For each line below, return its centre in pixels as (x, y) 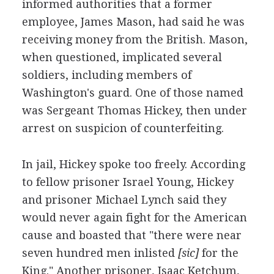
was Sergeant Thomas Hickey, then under (134, 110)
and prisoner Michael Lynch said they (124, 199)
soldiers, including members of (106, 75)
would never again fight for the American (134, 217)
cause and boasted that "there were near (131, 235)
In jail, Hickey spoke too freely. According (133, 164)
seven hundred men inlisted (100, 253)
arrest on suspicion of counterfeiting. (123, 128)
